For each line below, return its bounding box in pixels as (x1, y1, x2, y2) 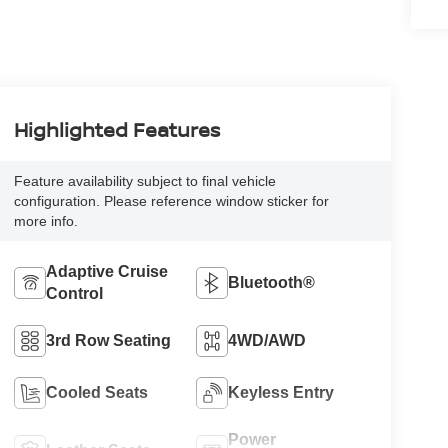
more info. (13, 213, 78, 230)
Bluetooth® (228, 274, 316, 292)
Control (45, 285, 103, 303)
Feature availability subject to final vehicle (13, 173, 276, 190)
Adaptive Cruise (45, 263, 168, 281)
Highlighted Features (13, 116, 220, 144)
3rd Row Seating (45, 332, 171, 350)
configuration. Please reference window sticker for (13, 193, 329, 210)
